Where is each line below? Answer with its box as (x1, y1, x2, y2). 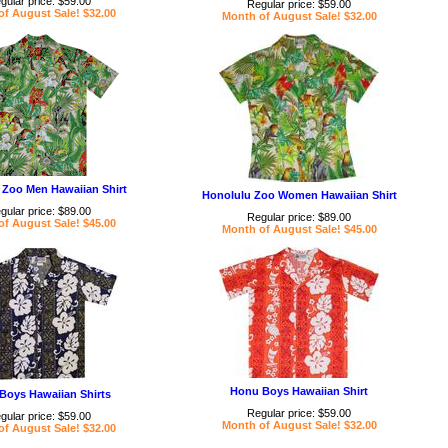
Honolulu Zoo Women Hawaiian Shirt (201, 189, 397, 201)
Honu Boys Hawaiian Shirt (230, 385, 368, 397)
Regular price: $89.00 (247, 211, 351, 223)
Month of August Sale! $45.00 (221, 223, 377, 235)
